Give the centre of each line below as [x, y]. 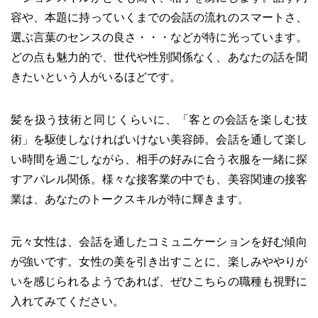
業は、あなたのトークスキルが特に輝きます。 [130, 199]
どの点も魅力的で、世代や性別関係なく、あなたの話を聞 [159, 57]
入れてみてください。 [67, 301]
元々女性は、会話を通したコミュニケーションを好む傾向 [159, 241]
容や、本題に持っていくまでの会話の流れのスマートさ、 [159, 17]
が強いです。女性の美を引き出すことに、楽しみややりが [159, 261]
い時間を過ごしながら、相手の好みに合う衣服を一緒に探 [159, 159]
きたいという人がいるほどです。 [96, 77]
